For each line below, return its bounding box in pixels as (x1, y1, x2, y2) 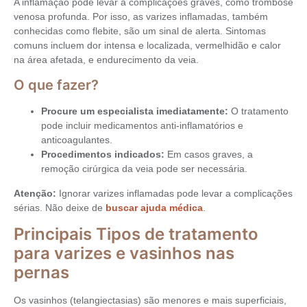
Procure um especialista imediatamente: (41, 106, 228, 117)
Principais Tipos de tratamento (14, 224, 258, 245)
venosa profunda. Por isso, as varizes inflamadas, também (14, 11, 268, 23)
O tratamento (228, 106, 288, 117)
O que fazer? (14, 77, 99, 94)
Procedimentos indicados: (41, 149, 164, 160)
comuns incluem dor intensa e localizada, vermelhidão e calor (14, 40, 281, 51)
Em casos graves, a (164, 149, 253, 160)
